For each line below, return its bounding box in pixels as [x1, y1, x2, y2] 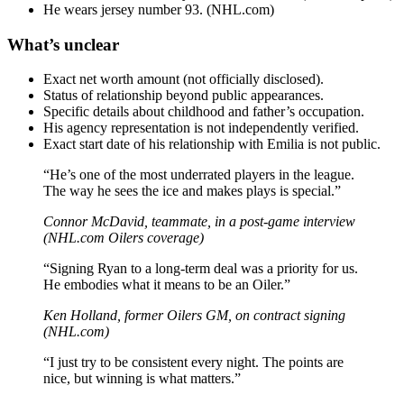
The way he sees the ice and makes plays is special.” [43, 183, 341, 199]
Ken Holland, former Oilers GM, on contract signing [43, 308, 345, 324]
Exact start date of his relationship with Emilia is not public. [43, 136, 381, 152]
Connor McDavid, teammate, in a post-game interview [43, 214, 355, 230]
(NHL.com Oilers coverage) [43, 230, 204, 246]
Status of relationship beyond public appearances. [43, 87, 324, 104]
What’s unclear [7, 34, 119, 54]
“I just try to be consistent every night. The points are [43, 354, 344, 371]
